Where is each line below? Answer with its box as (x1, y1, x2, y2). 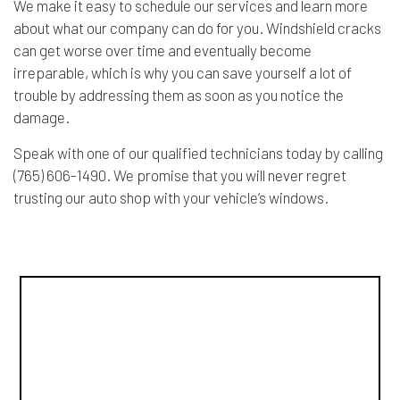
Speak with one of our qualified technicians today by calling (13, 144, 383, 162)
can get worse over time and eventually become (13, 41, 312, 59)
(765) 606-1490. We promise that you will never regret (13, 166, 346, 184)
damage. (13, 108, 70, 126)
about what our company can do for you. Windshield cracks (13, 19, 381, 37)
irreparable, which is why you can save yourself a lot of (13, 63, 352, 81)
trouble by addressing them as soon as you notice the (13, 86, 344, 104)
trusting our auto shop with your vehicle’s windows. (13, 188, 329, 206)
